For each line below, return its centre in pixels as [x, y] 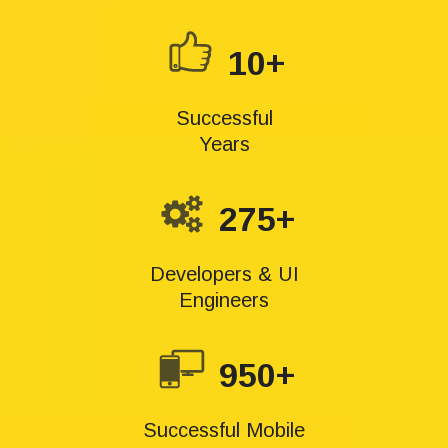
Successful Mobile [224, 430]
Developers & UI [224, 274]
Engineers [224, 300]
